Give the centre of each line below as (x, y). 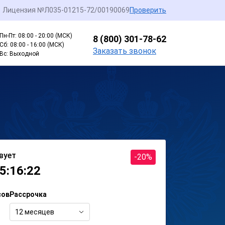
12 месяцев (34, 212)
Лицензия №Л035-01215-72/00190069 (66, 10)
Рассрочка (28, 194)
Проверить (148, 10)
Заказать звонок (125, 51)
